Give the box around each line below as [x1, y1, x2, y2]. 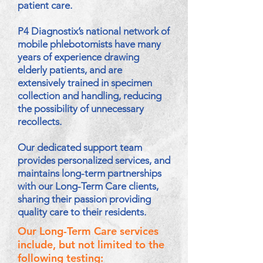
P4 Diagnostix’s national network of [18, 25, 170, 37]
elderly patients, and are [18, 64, 122, 76]
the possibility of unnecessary [18, 103, 144, 114]
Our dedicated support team [18, 141, 142, 153]
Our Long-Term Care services [18, 224, 159, 238]
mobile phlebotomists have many [18, 38, 161, 50]
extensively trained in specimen [18, 77, 152, 89]
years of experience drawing [18, 51, 139, 63]
